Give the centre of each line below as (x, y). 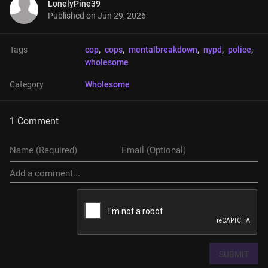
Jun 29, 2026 (122, 16)
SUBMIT (234, 255)
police (240, 50)
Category (27, 84)
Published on (73, 16)
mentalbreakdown (163, 50)
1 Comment (34, 121)
